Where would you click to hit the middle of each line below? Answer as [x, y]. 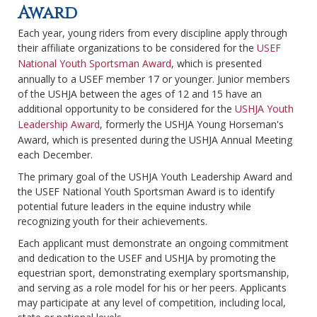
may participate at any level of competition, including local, [152, 303]
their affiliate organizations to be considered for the [137, 48]
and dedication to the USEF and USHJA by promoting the [147, 258]
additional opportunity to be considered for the [126, 109]
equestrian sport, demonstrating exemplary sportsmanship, [154, 273]
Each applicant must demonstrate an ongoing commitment [153, 243]
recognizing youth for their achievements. [113, 221]
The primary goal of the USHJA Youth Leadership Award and [155, 177]
